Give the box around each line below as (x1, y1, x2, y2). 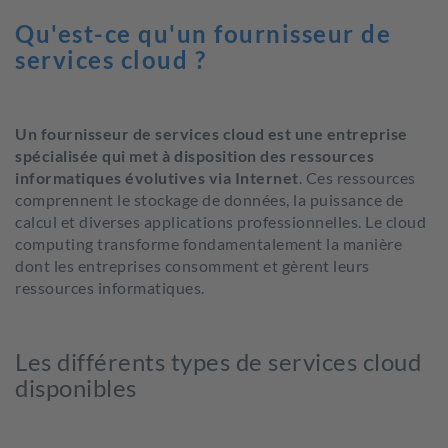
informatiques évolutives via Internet (15, 168, 299, 187)
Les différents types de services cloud (15, 347, 421, 376)
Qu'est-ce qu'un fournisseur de (15, 19, 391, 48)
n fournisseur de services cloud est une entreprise (27, 124, 408, 143)
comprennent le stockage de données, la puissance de (15, 190, 404, 209)
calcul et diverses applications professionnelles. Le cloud (15, 212, 426, 231)
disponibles (15, 373, 137, 402)
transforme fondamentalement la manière (93, 234, 402, 253)
